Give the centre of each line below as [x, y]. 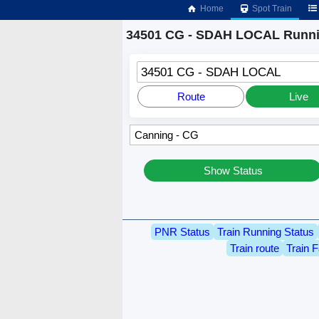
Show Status [233, 171]
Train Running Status [266, 231]
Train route [254, 248]
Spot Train [271, 9]
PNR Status [182, 231]
